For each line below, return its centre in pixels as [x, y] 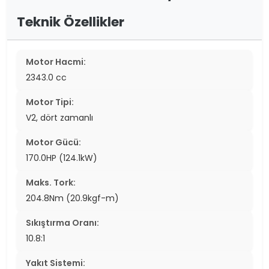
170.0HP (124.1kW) [62, 158]
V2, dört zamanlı [59, 118]
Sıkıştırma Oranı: [62, 223]
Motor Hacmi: [56, 62]
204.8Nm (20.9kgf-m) [72, 198]
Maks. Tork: [51, 183]
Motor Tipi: [50, 102]
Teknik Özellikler [71, 22]
